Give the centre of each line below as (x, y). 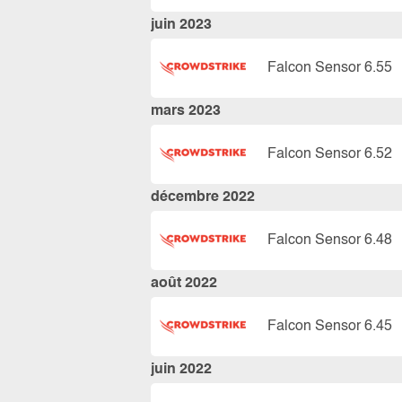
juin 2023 (181, 25)
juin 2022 (181, 370)
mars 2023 (186, 111)
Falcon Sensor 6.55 (330, 68)
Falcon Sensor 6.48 (330, 240)
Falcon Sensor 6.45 (330, 326)
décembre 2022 (203, 197)
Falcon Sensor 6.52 (330, 154)
